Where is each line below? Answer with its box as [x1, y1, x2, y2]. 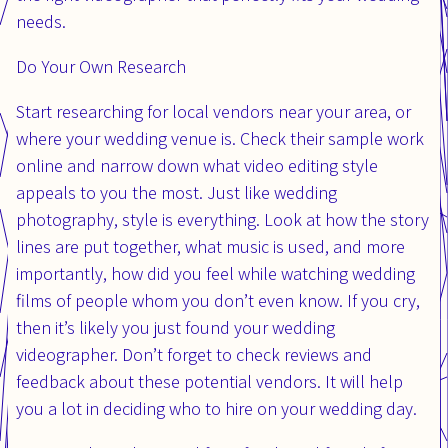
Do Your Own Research [16, 54, 186, 78]
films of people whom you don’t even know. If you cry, [16, 288, 420, 312]
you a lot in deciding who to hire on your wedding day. [16, 396, 417, 420]
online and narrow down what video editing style [16, 153, 378, 177]
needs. [16, 9, 66, 33]
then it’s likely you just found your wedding [16, 315, 335, 339]
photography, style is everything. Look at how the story [16, 207, 429, 231]
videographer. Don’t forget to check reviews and [16, 342, 372, 366]
